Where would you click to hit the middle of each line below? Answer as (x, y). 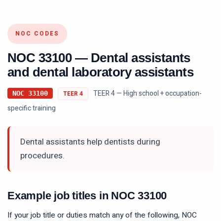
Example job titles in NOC (73, 196)
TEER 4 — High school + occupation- (147, 93)
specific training (32, 108)
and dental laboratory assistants (101, 72)
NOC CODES (37, 34)
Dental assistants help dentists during (90, 142)
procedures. (42, 156)
